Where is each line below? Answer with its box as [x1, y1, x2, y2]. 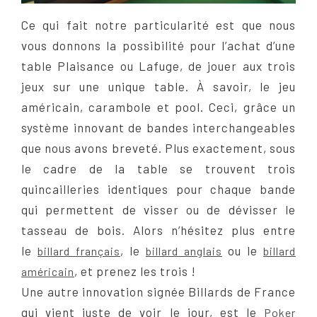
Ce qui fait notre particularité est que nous [21, 17, 296, 32]
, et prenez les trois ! [74, 263, 196, 278]
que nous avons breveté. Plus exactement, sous [21, 140, 296, 155]
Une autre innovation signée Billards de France [21, 284, 296, 299]
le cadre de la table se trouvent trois [21, 161, 296, 175]
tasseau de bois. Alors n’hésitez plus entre [21, 222, 296, 237]
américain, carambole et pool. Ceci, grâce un [21, 99, 296, 114]
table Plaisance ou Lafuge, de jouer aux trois [21, 58, 296, 73]
